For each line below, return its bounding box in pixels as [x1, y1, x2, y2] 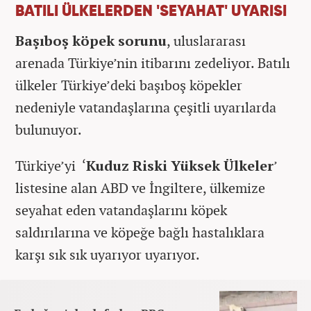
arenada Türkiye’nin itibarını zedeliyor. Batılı [15, 53, 290, 72]
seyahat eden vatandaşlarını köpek [15, 200, 227, 219]
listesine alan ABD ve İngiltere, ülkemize [15, 178, 265, 197]
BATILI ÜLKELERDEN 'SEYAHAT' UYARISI [15, 3, 287, 19]
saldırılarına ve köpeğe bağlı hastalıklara [15, 222, 264, 242]
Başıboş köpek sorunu [15, 31, 167, 50]
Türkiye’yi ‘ [15, 155, 86, 175]
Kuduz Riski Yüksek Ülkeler [86, 155, 274, 175]
